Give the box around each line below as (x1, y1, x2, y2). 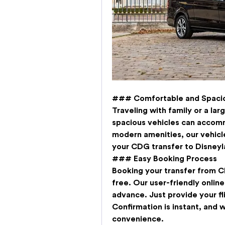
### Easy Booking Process (112, 155, 217, 163)
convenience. (112, 215, 164, 223)
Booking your (112, 167, 164, 175)
